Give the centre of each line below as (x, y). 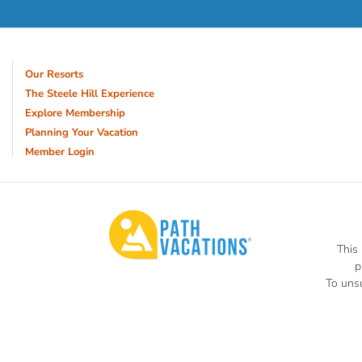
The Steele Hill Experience (90, 94)
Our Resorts (54, 74)
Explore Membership (75, 113)
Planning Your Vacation (82, 133)
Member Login (60, 152)
